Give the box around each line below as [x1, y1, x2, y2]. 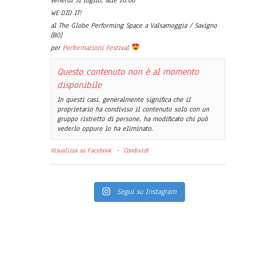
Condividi [124, 146, 149, 155]
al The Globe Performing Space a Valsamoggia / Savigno [51, 20, 217, 30]
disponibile [57, 79, 101, 91]
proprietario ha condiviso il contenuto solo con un [57, 104, 209, 114]
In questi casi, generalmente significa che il [57, 95, 190, 104]
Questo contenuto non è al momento [57, 66, 199, 78]
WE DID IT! [51, 8, 81, 17]
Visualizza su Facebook [51, 146, 111, 155]
